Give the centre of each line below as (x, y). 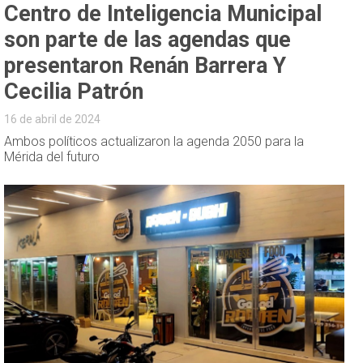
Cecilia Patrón (74, 91)
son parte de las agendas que (148, 39)
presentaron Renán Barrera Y (145, 65)
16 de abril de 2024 (53, 119)
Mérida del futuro (52, 156)
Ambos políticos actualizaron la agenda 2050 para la (154, 141)
